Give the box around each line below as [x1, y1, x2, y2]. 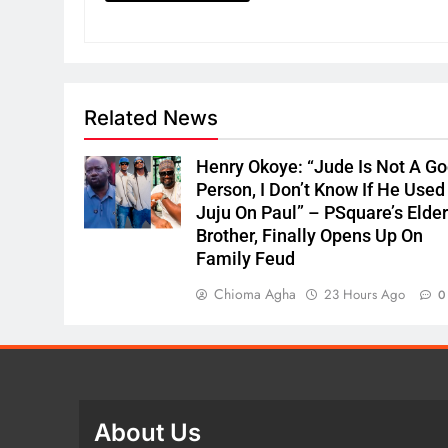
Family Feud [196, 249, 296, 270]
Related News [84, 105, 218, 131]
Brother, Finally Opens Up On [196, 226, 424, 247]
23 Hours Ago [324, 285, 406, 305]
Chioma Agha [214, 284, 297, 305]
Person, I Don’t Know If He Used [196, 180, 446, 201]
